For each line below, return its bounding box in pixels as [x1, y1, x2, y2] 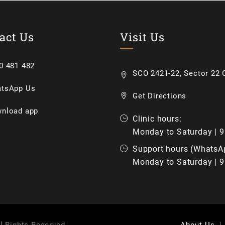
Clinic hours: [133, 114, 182, 124]
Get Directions [133, 91, 187, 101]
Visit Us [120, 30, 165, 45]
